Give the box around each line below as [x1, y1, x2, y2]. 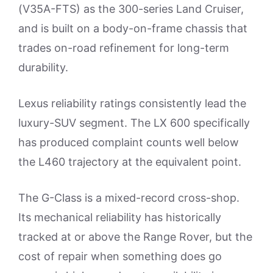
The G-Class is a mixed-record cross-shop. [18, 191, 239, 204]
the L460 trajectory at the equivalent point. [18, 155, 241, 168]
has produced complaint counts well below [18, 135, 239, 149]
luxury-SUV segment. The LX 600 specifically [18, 116, 250, 129]
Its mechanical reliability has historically [18, 210, 221, 224]
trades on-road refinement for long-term [18, 41, 229, 54]
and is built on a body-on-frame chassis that [18, 21, 247, 35]
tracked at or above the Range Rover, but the [18, 230, 252, 243]
